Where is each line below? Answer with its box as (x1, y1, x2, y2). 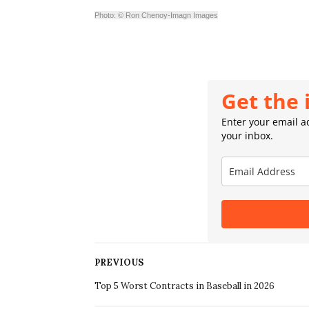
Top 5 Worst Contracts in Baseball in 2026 (94, 279, 275, 292)
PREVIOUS (94, 256, 143, 268)
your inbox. (221, 128, 274, 142)
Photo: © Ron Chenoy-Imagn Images (94, 10, 218, 19)
